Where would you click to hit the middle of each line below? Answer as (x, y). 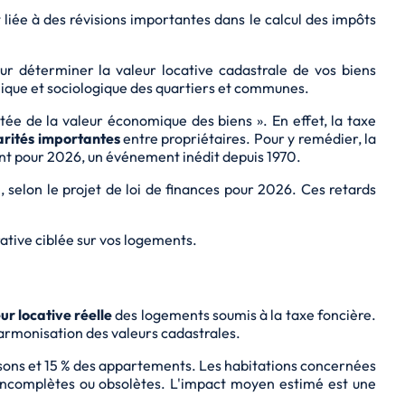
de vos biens (332, 70)
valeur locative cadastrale (202, 70)
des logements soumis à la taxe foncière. (245, 314)
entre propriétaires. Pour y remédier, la (248, 139)
